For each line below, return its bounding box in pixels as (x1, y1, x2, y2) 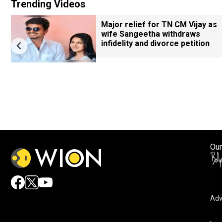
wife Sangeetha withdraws (101, 29, 200, 39)
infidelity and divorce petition (101, 39, 210, 48)
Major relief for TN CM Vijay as (101, 20, 217, 29)
